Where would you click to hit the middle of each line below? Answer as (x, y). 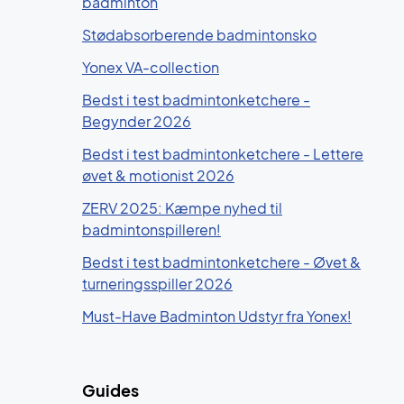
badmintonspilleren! (151, 230)
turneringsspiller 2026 (157, 284)
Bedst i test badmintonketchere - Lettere (223, 154)
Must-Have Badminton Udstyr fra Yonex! (217, 316)
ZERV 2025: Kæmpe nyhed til (182, 208)
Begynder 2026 (137, 121)
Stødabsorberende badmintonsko (199, 35)
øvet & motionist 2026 (158, 175)
